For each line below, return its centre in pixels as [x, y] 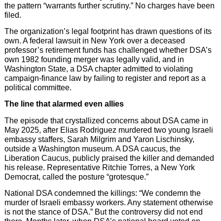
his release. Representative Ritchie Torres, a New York [99, 167]
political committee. [38, 88]
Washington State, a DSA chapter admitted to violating [98, 69]
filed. [13, 15]
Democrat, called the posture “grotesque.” [76, 177]
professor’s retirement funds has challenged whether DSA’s [108, 50]
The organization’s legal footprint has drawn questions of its [108, 32]
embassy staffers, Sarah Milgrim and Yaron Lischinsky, [99, 139]
